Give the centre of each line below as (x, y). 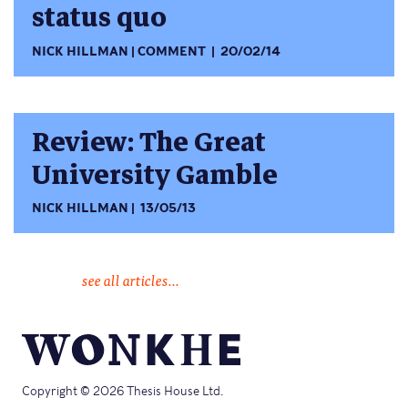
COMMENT (172, 51)
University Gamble (155, 175)
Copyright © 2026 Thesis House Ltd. (122, 392)
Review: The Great (149, 142)
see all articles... (130, 280)
